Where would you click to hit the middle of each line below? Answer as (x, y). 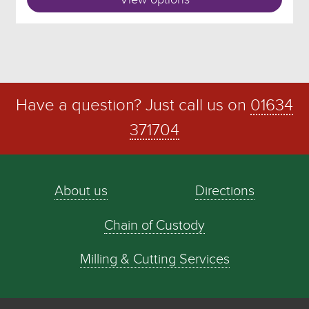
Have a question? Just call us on (133, 106)
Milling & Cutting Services (154, 259)
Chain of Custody (154, 226)
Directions (225, 192)
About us (81, 192)
